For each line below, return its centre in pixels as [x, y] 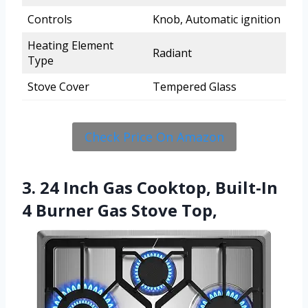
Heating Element [70, 46]
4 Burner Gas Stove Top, [120, 210]
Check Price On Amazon [154, 137]
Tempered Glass [195, 87]
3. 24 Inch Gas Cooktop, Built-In [150, 188]
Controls [50, 20]
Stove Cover [58, 87]
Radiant [172, 53]
